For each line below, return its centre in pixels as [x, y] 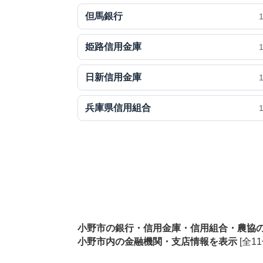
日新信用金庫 [113, 77]
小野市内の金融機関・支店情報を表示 [157, 242]
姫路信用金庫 [113, 47]
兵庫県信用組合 [118, 108]
